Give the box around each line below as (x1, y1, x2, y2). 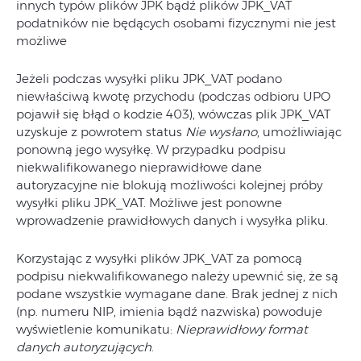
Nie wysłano (185, 124, 257, 139)
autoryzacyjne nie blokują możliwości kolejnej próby (16, 177, 322, 193)
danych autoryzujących (16, 339, 151, 355)
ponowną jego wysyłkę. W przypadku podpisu (16, 142, 286, 157)
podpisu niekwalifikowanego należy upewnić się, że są (16, 268, 338, 284)
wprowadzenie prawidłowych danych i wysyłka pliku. (16, 213, 328, 228)
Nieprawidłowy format (176, 322, 308, 337)
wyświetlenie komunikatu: (16, 322, 176, 337)
